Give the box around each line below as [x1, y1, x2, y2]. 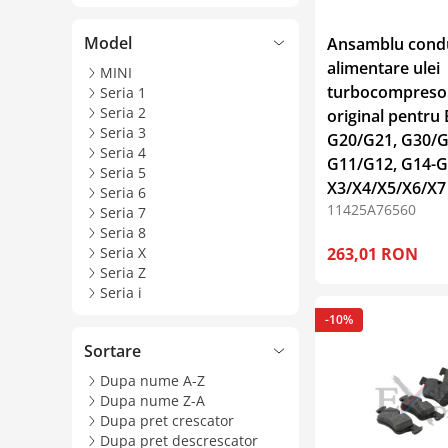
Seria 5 [100, 162, 146, 182]
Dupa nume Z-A [100, 390, 205, 410]
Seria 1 [100, 82, 146, 102]
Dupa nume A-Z [100, 370, 205, 390]
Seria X [100, 242, 146, 262]
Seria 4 [100, 142, 146, 162]
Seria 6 [100, 182, 146, 202]
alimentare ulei [327, 56, 441, 79]
